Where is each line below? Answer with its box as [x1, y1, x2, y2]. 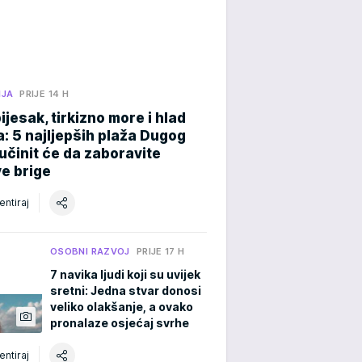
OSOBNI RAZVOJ [50, 245, 130, 257]
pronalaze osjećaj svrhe [50, 315, 189, 330]
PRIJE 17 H [136, 245, 185, 257]
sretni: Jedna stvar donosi [50, 283, 201, 297]
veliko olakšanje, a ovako [50, 299, 193, 314]
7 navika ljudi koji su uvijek [50, 267, 200, 281]
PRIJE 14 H [19, 87, 69, 99]
